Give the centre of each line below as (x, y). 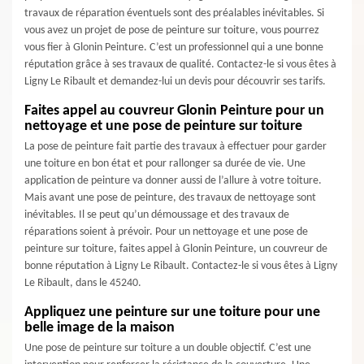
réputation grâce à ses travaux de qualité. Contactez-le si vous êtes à (180, 65)
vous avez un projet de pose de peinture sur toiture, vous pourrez (172, 30)
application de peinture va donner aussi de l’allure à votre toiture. (173, 181)
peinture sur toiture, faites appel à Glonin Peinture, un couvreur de (176, 249)
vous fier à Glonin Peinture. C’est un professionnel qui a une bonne (174, 48)
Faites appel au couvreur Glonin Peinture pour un (174, 111)
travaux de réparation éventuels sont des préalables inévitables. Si (174, 13)
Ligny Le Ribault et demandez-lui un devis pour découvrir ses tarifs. (175, 82)
